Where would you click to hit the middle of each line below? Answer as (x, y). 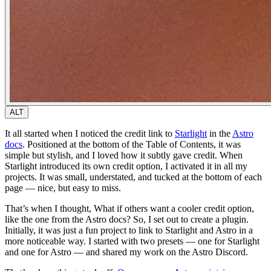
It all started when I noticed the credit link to (90, 133)
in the (220, 133)
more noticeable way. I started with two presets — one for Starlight (132, 241)
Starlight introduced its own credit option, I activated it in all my (126, 166)
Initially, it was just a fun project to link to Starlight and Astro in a (129, 230)
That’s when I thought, (49, 208)
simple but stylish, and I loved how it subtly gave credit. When (124, 155)
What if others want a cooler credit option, (174, 208)
